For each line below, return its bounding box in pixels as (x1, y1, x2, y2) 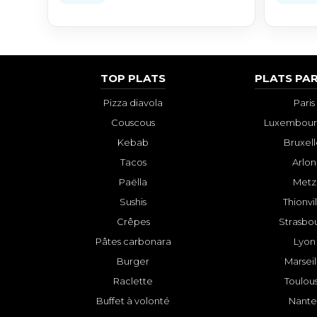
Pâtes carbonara (95, 236, 171, 248)
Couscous (111, 117, 156, 129)
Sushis (120, 196, 147, 208)
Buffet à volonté (96, 295, 171, 307)
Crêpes (116, 216, 150, 228)
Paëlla (119, 176, 148, 188)
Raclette (113, 275, 154, 287)
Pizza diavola (103, 97, 163, 109)
